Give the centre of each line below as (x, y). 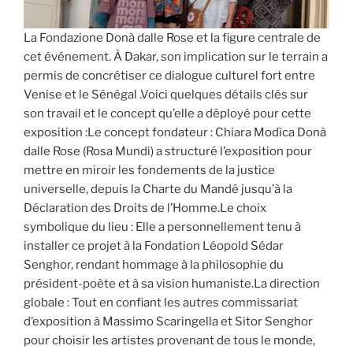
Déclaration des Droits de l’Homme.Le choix (145, 208)
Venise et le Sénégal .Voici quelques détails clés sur (166, 95)
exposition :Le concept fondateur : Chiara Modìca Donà (175, 133)
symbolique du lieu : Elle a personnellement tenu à (162, 227)
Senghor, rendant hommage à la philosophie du (154, 265)
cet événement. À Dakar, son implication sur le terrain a (176, 57)
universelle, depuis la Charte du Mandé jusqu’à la (158, 190)
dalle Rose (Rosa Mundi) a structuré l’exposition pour (168, 152)
